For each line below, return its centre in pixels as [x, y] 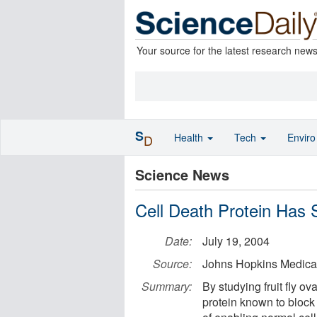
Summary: [167, 286]
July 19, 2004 [236, 241]
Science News [182, 174]
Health [190, 137]
